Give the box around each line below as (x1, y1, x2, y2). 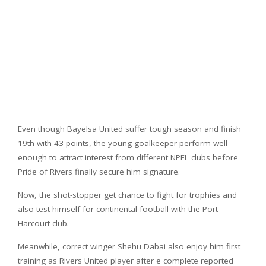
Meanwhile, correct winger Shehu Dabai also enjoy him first (18, 240, 240, 252)
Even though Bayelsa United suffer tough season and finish (18, 123, 241, 134)
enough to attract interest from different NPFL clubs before (18, 151, 238, 163)
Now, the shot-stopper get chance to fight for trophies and (18, 189, 237, 200)
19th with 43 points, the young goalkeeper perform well (18, 137, 227, 148)
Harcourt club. (18, 217, 69, 229)
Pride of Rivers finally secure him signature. (18, 166, 180, 177)
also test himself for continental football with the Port (18, 203, 218, 214)
